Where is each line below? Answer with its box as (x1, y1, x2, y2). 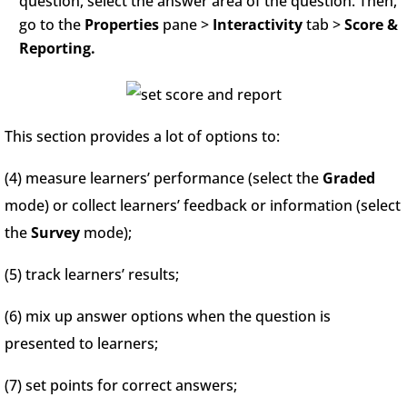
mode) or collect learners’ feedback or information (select (5, 194, 401, 215)
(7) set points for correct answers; (5, 374, 237, 395)
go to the (19, 14, 84, 35)
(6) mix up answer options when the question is (5, 305, 331, 326)
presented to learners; (5, 333, 158, 353)
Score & (344, 14, 398, 35)
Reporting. (19, 37, 99, 58)
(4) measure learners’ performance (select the (5, 167, 323, 188)
